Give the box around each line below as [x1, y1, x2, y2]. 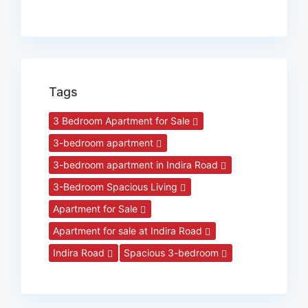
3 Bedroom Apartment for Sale [53, 114, 192, 126]
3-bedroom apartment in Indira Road [53, 158, 221, 170]
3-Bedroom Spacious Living [53, 180, 180, 192]
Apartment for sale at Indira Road [53, 224, 205, 236]
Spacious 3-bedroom [124, 246, 221, 258]
